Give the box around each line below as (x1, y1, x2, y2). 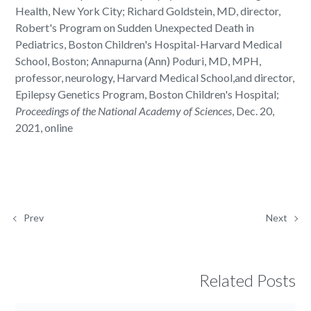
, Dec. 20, (232, 104, 275, 118)
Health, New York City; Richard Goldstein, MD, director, (15, 4, 281, 18)
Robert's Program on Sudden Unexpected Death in (15, 21, 255, 35)
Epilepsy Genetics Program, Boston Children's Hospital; (15, 87, 280, 101)
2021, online (15, 121, 74, 135)
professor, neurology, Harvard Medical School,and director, (15, 71, 295, 85)
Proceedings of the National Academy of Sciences (15, 104, 233, 118)
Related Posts (199, 270, 296, 291)
